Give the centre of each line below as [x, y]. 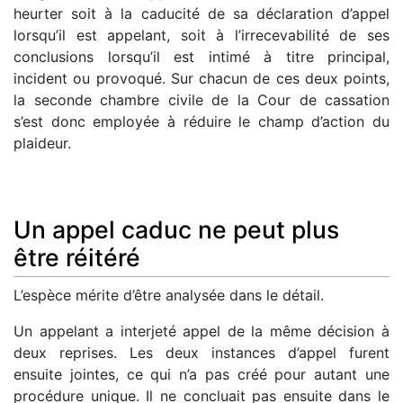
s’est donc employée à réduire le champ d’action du [201, 121]
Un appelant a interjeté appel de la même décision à [201, 331]
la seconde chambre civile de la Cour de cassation [201, 99]
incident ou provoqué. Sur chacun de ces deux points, [201, 78]
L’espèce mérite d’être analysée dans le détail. [169, 295]
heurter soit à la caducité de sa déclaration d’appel [201, 13]
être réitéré [77, 258]
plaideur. [42, 143]
